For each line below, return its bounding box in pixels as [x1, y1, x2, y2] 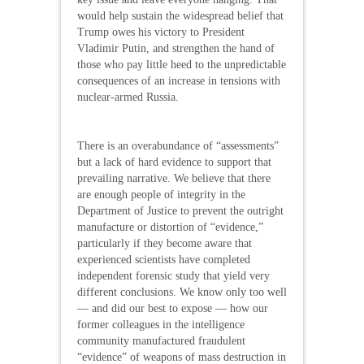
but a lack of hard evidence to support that [77, 155, 271, 168]
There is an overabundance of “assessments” [77, 139, 279, 152]
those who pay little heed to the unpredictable [77, 58, 286, 71]
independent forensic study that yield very [77, 269, 270, 282]
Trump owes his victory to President [77, 25, 245, 38]
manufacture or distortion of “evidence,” [77, 220, 263, 233]
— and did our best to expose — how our [77, 301, 268, 314]
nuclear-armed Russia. [77, 90, 179, 103]
